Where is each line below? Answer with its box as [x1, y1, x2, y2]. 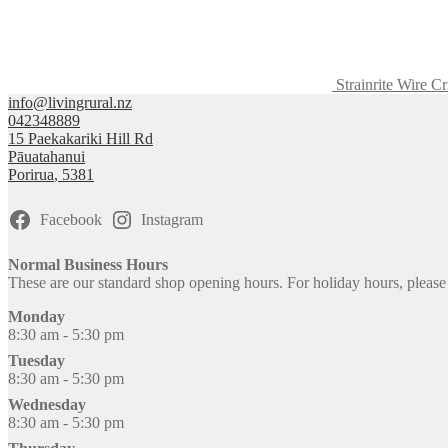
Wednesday [8, 395, 86, 413]
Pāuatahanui [8, 147, 85, 165]
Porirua [8, 165, 54, 183]
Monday [8, 307, 65, 325]
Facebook [39, 210, 102, 228]
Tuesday [8, 351, 65, 369]
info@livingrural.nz [8, 93, 132, 111]
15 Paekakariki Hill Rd [8, 129, 153, 147]
